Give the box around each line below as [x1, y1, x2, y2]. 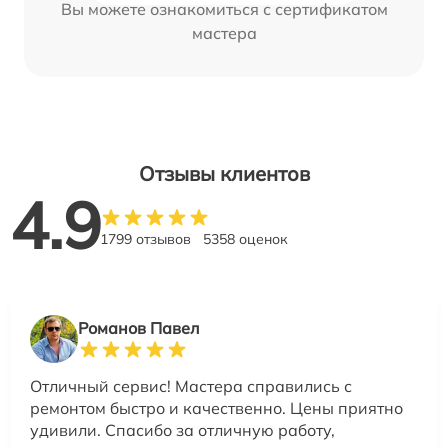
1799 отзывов [100, 230, 191, 249]
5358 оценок [203, 230, 288, 249]
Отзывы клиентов [138, 161, 310, 187]
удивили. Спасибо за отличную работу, [30, 420, 335, 441]
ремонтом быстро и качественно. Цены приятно [30, 398, 403, 419]
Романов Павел [78, 318, 199, 339]
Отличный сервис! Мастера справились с [30, 376, 352, 397]
